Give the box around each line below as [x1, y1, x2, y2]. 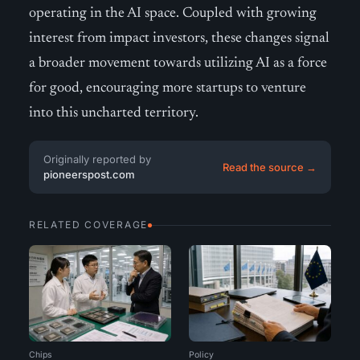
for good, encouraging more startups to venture [29, 81, 306, 96]
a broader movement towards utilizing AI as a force [29, 56, 327, 71]
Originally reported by [43, 153, 151, 166]
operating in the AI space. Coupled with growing [29, 6, 317, 21]
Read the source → [223, 160, 317, 174]
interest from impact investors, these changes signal [29, 31, 329, 46]
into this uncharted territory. [29, 106, 198, 121]
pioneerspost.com [43, 168, 135, 181]
